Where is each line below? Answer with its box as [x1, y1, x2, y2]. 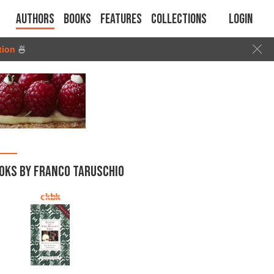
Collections [151, 11, 207, 28]
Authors [16, 11, 54, 28]
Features [100, 11, 142, 28]
